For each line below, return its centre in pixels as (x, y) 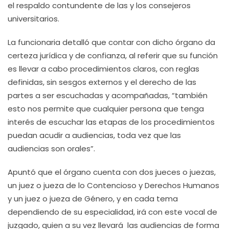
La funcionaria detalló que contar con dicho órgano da (111, 42)
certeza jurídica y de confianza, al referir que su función (113, 55)
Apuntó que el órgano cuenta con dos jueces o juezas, (112, 172)
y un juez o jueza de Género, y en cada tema (93, 199)
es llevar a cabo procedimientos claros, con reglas (104, 69)
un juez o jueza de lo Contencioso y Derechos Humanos (113, 185)
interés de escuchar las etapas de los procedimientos (111, 122)
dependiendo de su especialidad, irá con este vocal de (112, 212)
